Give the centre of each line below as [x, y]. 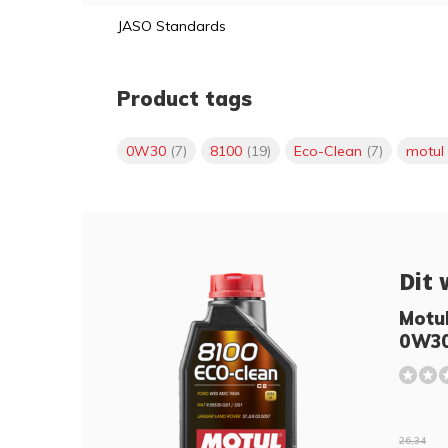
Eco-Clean [330, 150]
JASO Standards [171, 26]
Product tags [184, 98]
